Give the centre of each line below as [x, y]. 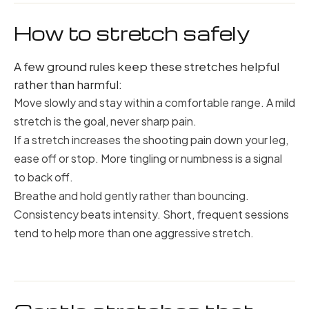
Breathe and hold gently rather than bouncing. [131, 196]
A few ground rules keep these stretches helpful [147, 66]
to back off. [43, 177]
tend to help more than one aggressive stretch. [134, 233]
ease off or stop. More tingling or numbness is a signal [148, 158]
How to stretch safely [132, 33]
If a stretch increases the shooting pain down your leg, [151, 140]
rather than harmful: [68, 84]
